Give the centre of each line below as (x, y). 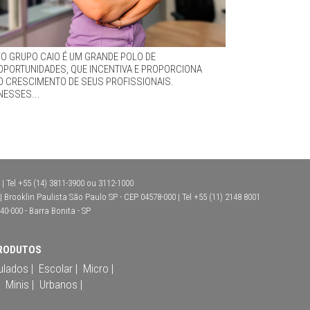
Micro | (98, 268)
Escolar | (58, 268)
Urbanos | (61, 284)
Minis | (20, 284)
